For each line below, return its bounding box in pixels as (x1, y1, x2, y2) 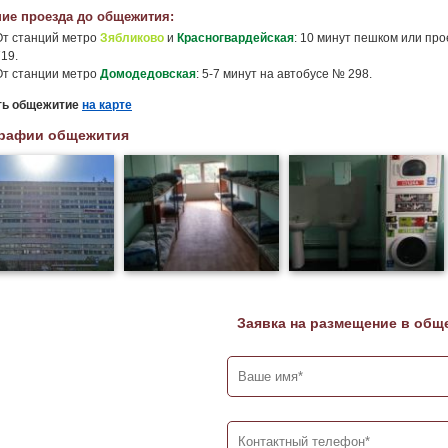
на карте (82, 97, 132, 112)
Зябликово (100, 31, 164, 45)
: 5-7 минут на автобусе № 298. (196, 67, 372, 81)
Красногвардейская (177, 31, 294, 45)
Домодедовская (100, 67, 196, 81)
